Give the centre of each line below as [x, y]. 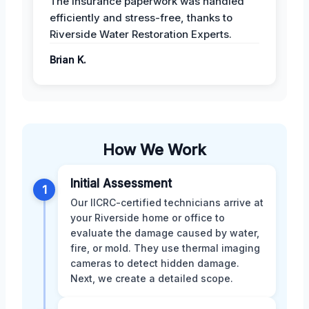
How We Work [154, 149]
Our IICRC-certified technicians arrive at [167, 202]
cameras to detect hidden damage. [155, 263]
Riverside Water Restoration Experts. [141, 34]
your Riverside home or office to [148, 217]
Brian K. [68, 59]
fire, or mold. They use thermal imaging [165, 248]
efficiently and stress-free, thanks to [141, 17]
